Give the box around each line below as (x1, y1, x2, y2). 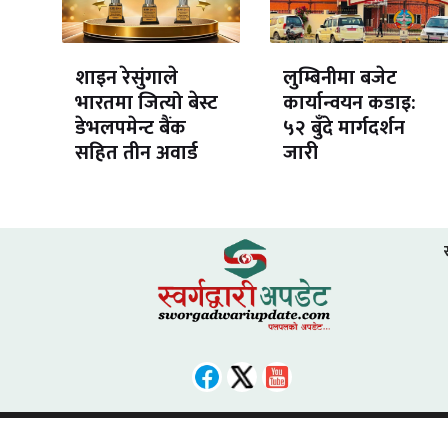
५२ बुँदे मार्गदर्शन (282, 110, 405, 145)
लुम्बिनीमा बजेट (282, 60, 397, 95)
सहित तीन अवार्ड (74, 135, 198, 170)
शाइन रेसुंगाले (74, 60, 178, 95)
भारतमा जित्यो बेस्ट (74, 85, 218, 120)
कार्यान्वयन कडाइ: (282, 85, 416, 120)
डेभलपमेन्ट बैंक (74, 110, 186, 145)
